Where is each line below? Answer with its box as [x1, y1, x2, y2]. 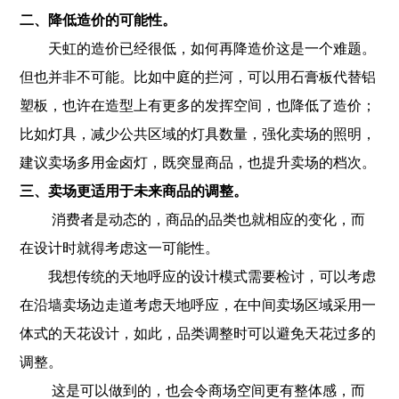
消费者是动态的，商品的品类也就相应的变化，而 [20, 212, 366, 227]
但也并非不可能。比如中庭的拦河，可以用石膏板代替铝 [20, 69, 377, 85]
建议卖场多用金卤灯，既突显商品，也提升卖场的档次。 [20, 155, 377, 170]
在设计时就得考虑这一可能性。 [20, 240, 220, 256]
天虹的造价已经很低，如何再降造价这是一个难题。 [20, 41, 377, 56]
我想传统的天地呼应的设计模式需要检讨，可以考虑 [20, 269, 377, 284]
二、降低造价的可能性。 [20, 12, 177, 28]
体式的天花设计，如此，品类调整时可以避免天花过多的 [20, 326, 377, 341]
